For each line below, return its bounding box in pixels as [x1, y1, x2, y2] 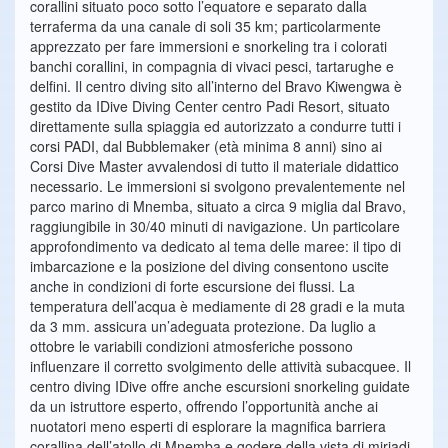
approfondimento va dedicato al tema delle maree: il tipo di [30, 236, 401, 257]
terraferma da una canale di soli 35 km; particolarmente [30, 16, 381, 37]
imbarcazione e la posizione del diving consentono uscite [30, 256, 389, 277]
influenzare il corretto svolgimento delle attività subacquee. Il [30, 356, 411, 377]
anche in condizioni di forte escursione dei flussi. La [30, 276, 355, 297]
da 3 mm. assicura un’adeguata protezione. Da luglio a [30, 316, 376, 337]
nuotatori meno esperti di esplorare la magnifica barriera [30, 416, 386, 437]
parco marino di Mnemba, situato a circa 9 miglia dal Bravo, [30, 196, 406, 217]
